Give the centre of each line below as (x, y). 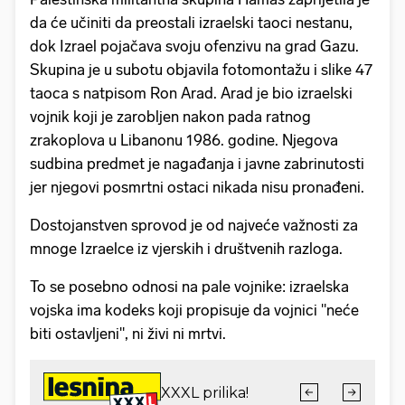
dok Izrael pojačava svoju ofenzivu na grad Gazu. (194, 47)
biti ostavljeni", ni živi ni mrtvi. (128, 334)
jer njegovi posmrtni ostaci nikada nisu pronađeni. (197, 188)
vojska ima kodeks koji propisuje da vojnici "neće (194, 311)
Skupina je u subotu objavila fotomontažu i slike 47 (201, 70)
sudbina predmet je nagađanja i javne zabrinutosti (197, 164)
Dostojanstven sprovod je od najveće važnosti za (194, 226)
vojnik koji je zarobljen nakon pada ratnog (170, 117)
